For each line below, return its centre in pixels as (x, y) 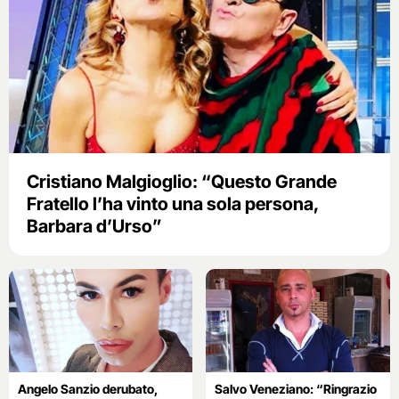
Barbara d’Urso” (94, 226)
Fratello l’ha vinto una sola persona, (172, 204)
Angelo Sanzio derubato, (88, 388)
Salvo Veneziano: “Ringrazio (296, 388)
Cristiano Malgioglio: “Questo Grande (182, 181)
